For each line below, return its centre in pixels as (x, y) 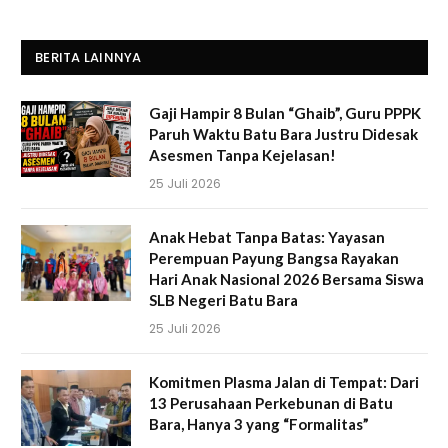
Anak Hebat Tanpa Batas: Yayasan (267, 236)
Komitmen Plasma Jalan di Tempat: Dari (284, 381)
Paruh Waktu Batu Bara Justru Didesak (283, 133)
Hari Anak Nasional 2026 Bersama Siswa (286, 278)
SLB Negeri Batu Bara (223, 299)
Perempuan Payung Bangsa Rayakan (274, 257)
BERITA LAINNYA (88, 57)
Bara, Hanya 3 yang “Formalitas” (259, 423)
